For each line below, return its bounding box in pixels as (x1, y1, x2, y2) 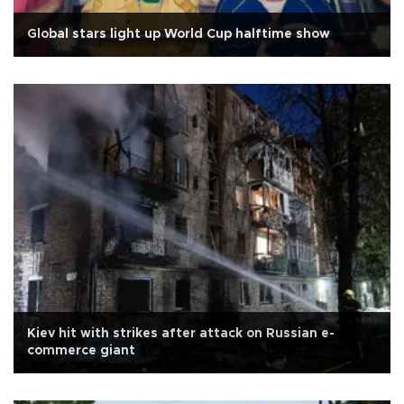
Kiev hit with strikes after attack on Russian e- (27, 327, 335, 341)
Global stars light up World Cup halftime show (27, 28, 330, 41)
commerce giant (27, 344, 135, 358)
